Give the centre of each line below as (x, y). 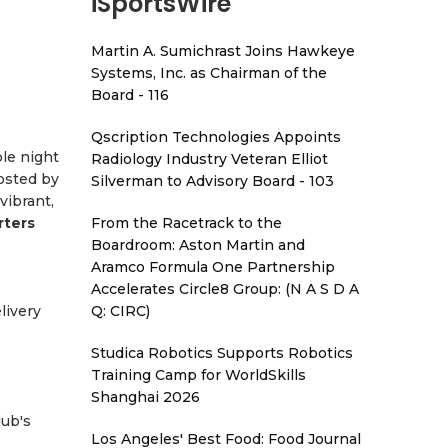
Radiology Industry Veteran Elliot (209, 159)
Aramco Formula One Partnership (213, 267)
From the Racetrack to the (186, 223)
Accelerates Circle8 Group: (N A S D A (225, 289)
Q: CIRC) (120, 311)
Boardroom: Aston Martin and (198, 245)
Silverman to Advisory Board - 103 (212, 181)
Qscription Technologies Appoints (216, 137)
